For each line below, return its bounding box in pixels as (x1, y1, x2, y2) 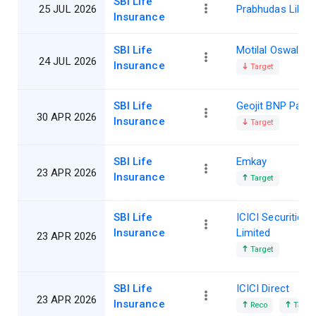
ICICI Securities (236, 211, 309, 224)
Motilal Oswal (236, 44, 298, 57)
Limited (236, 226, 271, 240)
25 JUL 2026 (39, 3, 97, 16)
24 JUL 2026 (39, 55, 97, 68)
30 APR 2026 (37, 111, 97, 124)
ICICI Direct (236, 282, 289, 296)
